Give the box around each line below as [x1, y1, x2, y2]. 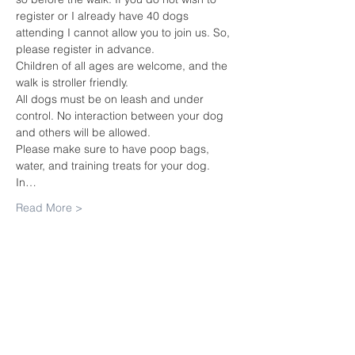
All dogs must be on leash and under [16, 92, 207, 106]
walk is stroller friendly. [16, 75, 128, 90]
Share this [16, 284, 157, 307]
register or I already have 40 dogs [16, 9, 192, 23]
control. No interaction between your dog [16, 109, 227, 123]
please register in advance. [16, 42, 155, 56]
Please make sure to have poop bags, [16, 142, 212, 156]
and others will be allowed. [16, 125, 151, 139]
